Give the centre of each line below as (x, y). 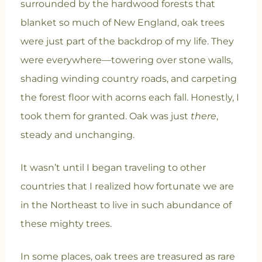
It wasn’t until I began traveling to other (113, 168)
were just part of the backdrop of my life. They (127, 42)
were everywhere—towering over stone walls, (126, 60)
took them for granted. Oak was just (105, 116)
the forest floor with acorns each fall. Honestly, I (130, 98)
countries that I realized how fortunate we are (127, 187)
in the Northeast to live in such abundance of (126, 205)
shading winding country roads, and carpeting (128, 79)
